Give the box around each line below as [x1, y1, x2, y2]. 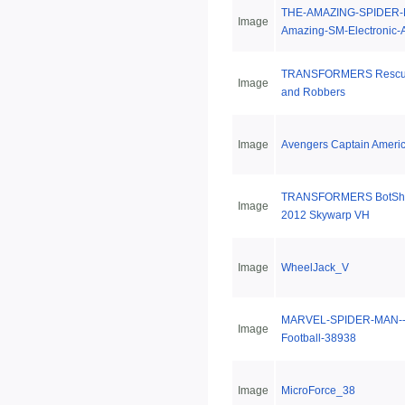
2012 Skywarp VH [281, 209, 370, 222]
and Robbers [281, 86, 345, 99]
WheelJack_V [281, 261, 349, 275]
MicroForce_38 [281, 384, 355, 398]
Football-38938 [281, 332, 356, 345]
